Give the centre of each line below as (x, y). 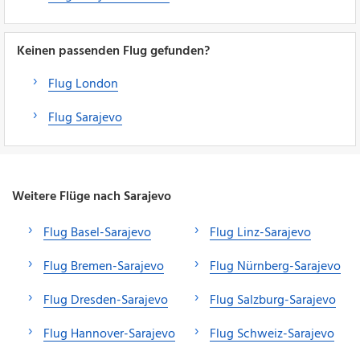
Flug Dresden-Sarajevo (106, 300)
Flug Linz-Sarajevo (260, 233)
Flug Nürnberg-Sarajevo (275, 266)
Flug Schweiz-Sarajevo (272, 334)
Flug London (83, 84)
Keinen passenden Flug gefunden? (113, 51)
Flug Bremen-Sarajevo (104, 266)
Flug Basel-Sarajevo (97, 233)
